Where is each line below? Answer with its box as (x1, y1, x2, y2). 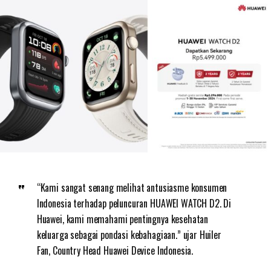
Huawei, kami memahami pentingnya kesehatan (36, 212, 209, 227)
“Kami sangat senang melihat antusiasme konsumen (36, 180, 227, 195)
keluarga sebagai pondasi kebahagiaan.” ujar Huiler (36, 227, 221, 243)
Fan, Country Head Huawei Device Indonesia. (36, 243, 194, 258)
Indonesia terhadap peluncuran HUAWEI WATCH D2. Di (36, 196, 231, 211)
